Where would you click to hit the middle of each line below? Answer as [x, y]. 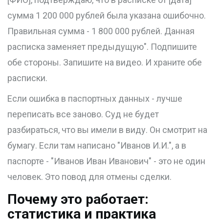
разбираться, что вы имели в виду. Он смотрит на [107, 130]
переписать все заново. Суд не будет [83, 114]
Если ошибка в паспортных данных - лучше [95, 99]
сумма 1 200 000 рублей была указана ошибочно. [107, 16]
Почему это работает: [78, 199]
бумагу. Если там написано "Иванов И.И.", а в [97, 146]
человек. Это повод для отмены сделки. [89, 177]
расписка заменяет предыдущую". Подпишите [102, 47]
